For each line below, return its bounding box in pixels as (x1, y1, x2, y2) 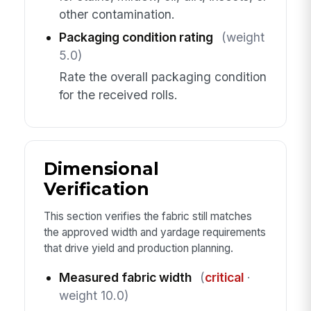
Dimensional (43, 158, 159, 180)
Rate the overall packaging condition (58, 69, 267, 84)
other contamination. (58, 7, 175, 22)
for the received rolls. (58, 87, 178, 102)
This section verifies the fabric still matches (43, 210, 252, 224)
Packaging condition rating (58, 30, 213, 45)
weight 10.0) (58, 287, 128, 303)
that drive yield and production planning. (43, 242, 233, 255)
